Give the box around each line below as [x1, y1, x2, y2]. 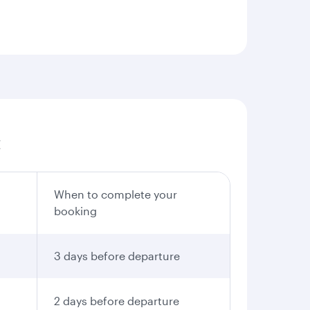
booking [54, 203, 97, 217]
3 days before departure [54, 248, 180, 262]
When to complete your [54, 187, 177, 201]
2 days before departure [54, 293, 179, 307]
